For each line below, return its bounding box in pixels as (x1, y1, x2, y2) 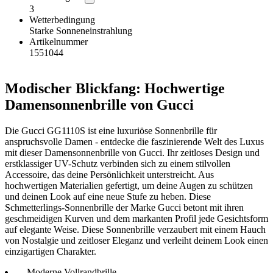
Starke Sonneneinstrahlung (29, 25, 132, 36)
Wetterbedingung (29, 14, 95, 25)
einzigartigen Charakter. (5, 246, 96, 257)
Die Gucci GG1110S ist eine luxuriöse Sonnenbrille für (5, 125, 217, 136)
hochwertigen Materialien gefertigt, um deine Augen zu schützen (5, 180, 253, 191)
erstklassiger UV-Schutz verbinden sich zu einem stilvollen (5, 158, 230, 169)
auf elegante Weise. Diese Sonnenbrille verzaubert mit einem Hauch (5, 224, 266, 235)
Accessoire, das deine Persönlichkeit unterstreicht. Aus (5, 169, 214, 180)
